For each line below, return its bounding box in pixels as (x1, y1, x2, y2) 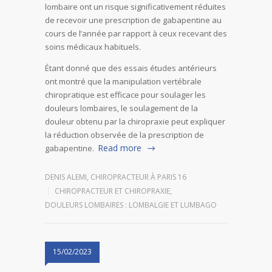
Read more (98, 142, 141, 154)
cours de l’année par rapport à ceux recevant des (45, 28, 227, 39)
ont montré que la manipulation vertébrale (45, 76, 202, 87)
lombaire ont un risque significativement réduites (45, 1, 226, 13)
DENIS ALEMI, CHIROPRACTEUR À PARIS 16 (45, 172, 186, 183)
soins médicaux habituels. (45, 41, 143, 53)
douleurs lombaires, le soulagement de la (45, 103, 198, 114)
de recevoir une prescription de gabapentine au (45, 15, 222, 26)
